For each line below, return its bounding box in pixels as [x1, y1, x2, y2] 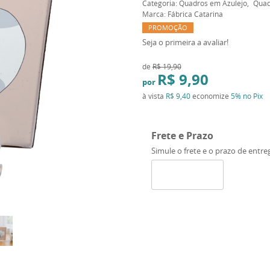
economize [190, 91, 231, 101]
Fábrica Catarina [167, 9, 223, 19]
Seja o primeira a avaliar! [142, 37, 228, 48]
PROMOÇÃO [148, 23, 187, 32]
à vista [142, 91, 166, 101]
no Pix [242, 91, 263, 101]
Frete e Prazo [151, 129, 213, 142]
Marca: [142, 9, 168, 19]
